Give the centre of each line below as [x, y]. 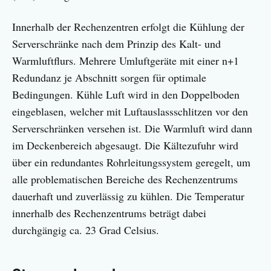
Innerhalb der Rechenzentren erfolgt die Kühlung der [128, 27]
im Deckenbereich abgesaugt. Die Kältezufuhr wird [125, 145]
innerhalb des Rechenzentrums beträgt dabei [109, 213]
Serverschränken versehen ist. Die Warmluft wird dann [132, 129]
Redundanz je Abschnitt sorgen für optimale [109, 78]
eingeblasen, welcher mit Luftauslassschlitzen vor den [130, 112]
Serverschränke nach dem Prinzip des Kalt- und [116, 44]
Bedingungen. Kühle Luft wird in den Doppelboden [126, 95]
